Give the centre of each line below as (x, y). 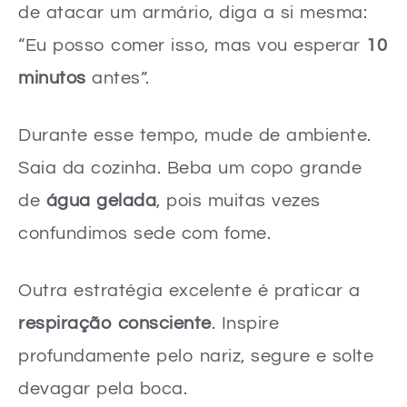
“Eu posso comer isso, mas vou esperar (192, 45)
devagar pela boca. (103, 388)
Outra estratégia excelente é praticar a (189, 290)
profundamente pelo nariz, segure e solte (196, 356)
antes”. (118, 78)
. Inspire (245, 323)
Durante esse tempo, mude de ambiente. (195, 135)
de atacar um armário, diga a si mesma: (193, 12)
